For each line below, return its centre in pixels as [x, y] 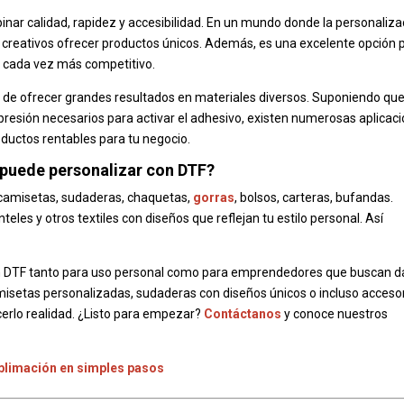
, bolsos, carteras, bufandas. [314, 198]
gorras [214, 198]
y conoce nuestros [335, 314]
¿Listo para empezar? [141, 314]
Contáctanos [243, 314]
